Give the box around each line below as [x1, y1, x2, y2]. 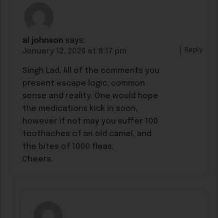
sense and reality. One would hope [22, 92, 158, 101]
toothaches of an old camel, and [22, 130, 151, 139]
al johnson [22, 36, 63, 45]
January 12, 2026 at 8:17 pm [22, 47, 127, 56]
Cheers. [22, 155, 53, 164]
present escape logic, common [22, 79, 145, 88]
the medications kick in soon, [22, 105, 138, 113]
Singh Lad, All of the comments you [22, 67, 160, 75]
